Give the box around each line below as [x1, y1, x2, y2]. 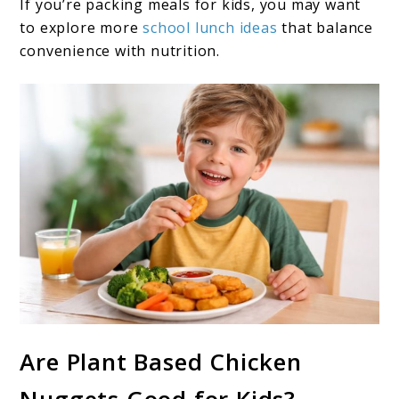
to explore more [20, 17, 143, 37]
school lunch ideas [142, 17, 278, 37]
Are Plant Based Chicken [20, 346, 302, 379]
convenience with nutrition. [20, 40, 221, 61]
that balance [277, 17, 374, 37]
